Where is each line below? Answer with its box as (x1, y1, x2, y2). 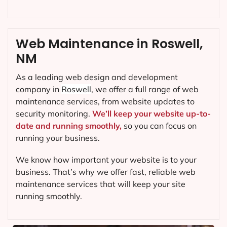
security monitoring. (16, 108, 92, 119)
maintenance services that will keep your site (16, 179, 185, 190)
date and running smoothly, (16, 120, 122, 131)
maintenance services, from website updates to (16, 96, 195, 106)
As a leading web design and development (16, 71, 178, 82)
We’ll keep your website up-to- (92, 108, 211, 119)
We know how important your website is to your (16, 155, 197, 165)
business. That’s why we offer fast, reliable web (16, 167, 196, 177)
